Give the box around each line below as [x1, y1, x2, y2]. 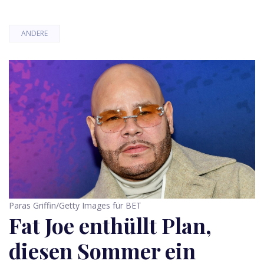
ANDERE [21, 28, 48, 38]
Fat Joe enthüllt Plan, [9, 211, 212, 240]
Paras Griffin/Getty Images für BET [9, 200, 141, 212]
